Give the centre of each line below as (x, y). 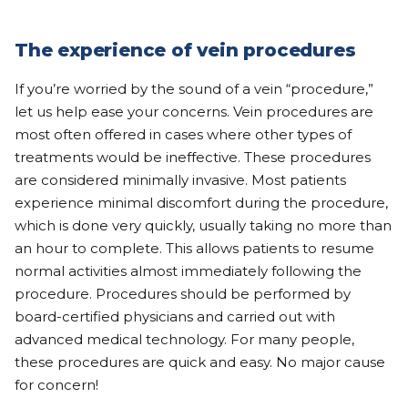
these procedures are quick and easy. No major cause (200, 362)
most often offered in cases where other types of (183, 134)
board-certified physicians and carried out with (175, 316)
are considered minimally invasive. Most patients (180, 180)
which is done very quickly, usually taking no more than (203, 225)
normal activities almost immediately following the (188, 271)
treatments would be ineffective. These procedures (193, 157)
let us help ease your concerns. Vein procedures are (194, 112)
